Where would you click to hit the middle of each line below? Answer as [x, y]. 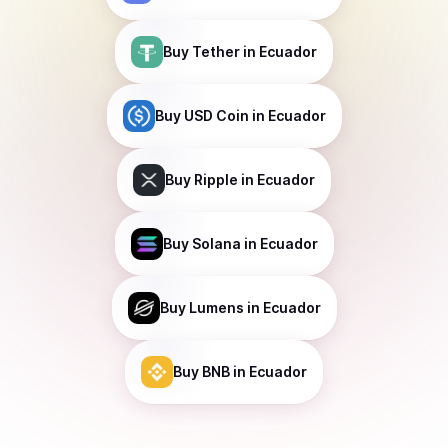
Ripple [216, 179]
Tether [216, 51]
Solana [216, 243]
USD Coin [216, 115]
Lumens [216, 307]
